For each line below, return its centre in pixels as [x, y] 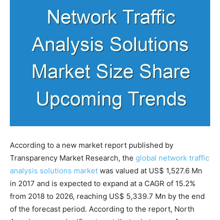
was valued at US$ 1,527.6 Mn [150, 170]
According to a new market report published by [92, 145]
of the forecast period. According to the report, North [102, 209]
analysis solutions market [54, 170]
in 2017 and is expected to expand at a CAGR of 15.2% [103, 183]
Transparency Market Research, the [73, 158]
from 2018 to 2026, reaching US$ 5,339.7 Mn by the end [107, 196]
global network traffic [172, 158]
